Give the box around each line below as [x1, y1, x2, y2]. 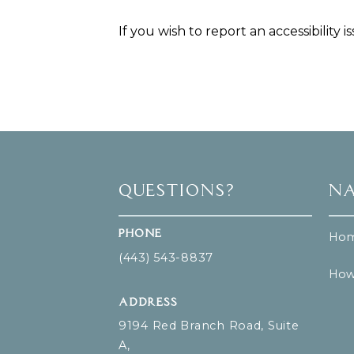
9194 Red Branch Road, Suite [119, 318, 299, 333]
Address [119, 296, 178, 309]
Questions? [119, 183, 235, 200]
